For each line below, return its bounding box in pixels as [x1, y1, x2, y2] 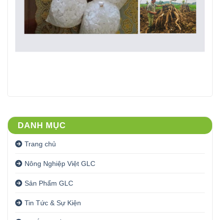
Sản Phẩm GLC [25, 179, 73, 187]
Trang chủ [25, 139, 56, 148]
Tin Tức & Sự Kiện [25, 198, 81, 207]
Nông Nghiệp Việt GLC [25, 159, 95, 167]
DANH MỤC [18, 121, 66, 130]
